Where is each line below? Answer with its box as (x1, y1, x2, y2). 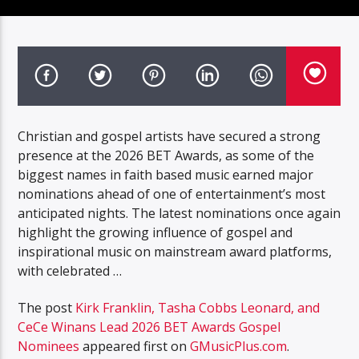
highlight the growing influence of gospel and (18, 223, 293, 241)
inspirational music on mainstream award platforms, (18, 242, 333, 260)
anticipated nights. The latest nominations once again (18, 204, 341, 222)
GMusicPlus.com (190, 337, 288, 356)
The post (18, 299, 76, 317)
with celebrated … (18, 261, 123, 280)
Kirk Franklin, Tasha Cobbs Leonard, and (75, 299, 321, 317)
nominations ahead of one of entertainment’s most (18, 184, 326, 203)
